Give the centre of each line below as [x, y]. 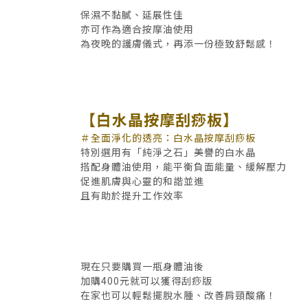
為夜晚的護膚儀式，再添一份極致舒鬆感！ [178, 43]
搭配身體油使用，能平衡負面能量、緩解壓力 [184, 166]
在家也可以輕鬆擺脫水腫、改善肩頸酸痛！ [178, 295]
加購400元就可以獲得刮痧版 [146, 281]
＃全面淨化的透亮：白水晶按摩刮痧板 [168, 137]
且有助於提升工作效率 [132, 195]
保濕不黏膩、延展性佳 [132, 14]
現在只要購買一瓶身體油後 [142, 266]
